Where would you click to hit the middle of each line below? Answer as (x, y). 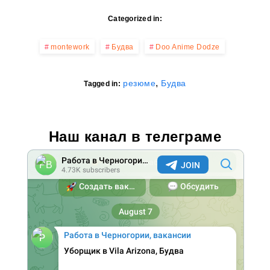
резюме (140, 83)
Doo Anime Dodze (188, 47)
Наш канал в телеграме (135, 136)
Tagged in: (102, 83)
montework (70, 47)
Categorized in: (135, 18)
